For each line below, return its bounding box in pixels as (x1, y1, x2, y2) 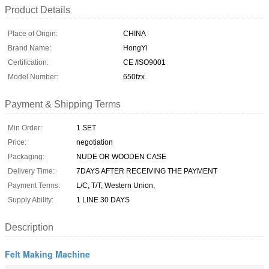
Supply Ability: (8, 195, 53, 204)
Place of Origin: (8, 29, 58, 38)
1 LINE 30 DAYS (76, 195, 130, 204)
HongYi (123, 43, 148, 52)
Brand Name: (8, 43, 51, 52)
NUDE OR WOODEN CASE (76, 152, 166, 161)
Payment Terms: (8, 181, 60, 190)
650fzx (123, 72, 145, 81)
